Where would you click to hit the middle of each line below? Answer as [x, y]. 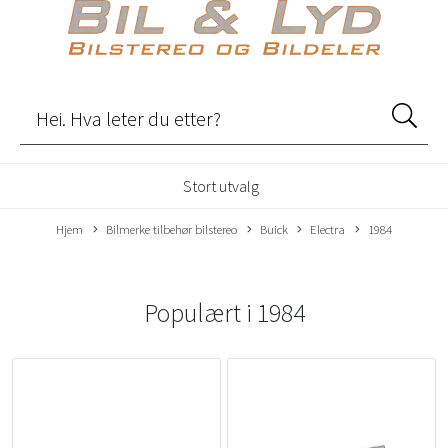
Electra [328, 229]
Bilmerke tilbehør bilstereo [171, 229]
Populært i [200, 313]
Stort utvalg [221, 186]
